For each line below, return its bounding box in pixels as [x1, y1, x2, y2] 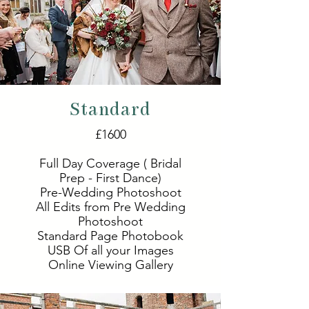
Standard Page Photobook [37, 228, 183, 243]
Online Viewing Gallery [48, 257, 173, 272]
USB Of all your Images [47, 243, 174, 258]
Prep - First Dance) [59, 170, 161, 186]
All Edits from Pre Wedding [35, 199, 186, 215]
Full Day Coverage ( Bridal [39, 156, 181, 171]
